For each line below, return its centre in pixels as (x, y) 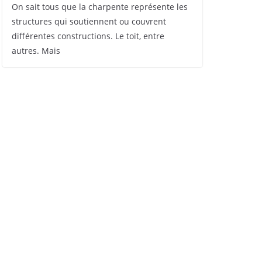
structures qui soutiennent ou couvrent (89, 21)
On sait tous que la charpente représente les (100, 7)
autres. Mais (36, 51)
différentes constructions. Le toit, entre (88, 36)
